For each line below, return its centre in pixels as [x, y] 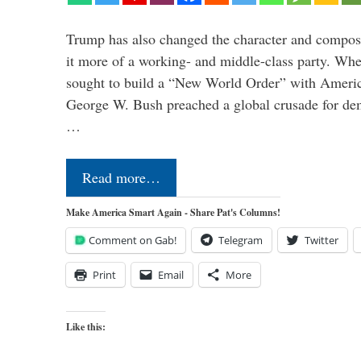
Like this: [86, 326]
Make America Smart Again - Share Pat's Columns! [173, 212]
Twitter [322, 240]
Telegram [241, 240]
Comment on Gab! [133, 240]
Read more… [121, 177]
